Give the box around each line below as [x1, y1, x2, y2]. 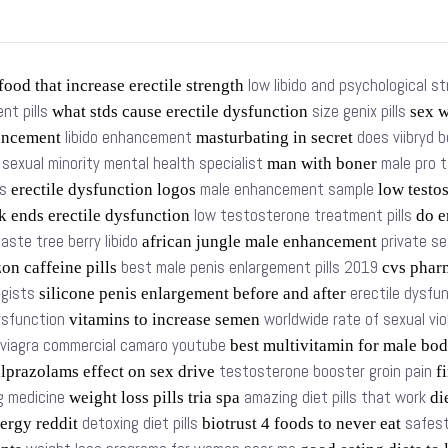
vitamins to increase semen [65, 310, 264, 329]
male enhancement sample [200, 179, 374, 200]
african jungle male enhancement [138, 232, 381, 251]
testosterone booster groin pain [219, 361, 432, 382]
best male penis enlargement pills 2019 [121, 257, 378, 278]
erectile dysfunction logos [7, 180, 200, 199]
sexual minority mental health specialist [2, 153, 263, 174]
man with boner [263, 154, 381, 173]
